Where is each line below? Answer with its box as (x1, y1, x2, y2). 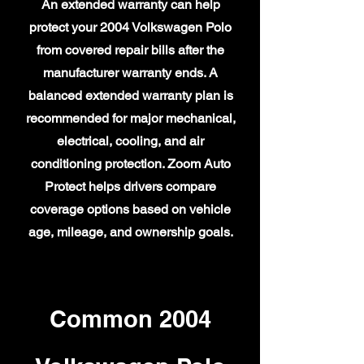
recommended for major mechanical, (25, 110, 236, 126)
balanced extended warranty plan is (28, 88, 233, 103)
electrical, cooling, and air (57, 133, 204, 149)
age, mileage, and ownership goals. (28, 224, 233, 240)
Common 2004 (49, 305, 211, 333)
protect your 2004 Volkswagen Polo (29, 19, 232, 35)
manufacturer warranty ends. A (43, 65, 218, 80)
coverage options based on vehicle (30, 201, 231, 217)
